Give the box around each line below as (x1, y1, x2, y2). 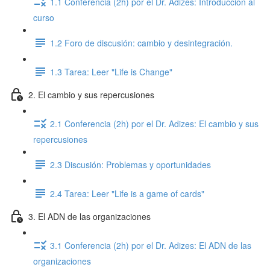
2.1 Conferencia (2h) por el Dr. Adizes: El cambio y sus (50, 117, 259, 130)
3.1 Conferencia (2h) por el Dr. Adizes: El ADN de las (50, 239, 251, 251)
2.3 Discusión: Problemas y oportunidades (50, 158, 211, 171)
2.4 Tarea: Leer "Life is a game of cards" (50, 187, 204, 199)
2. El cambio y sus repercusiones (28, 88, 154, 101)
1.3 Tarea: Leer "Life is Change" (50, 65, 172, 78)
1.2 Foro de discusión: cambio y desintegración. (50, 36, 233, 49)
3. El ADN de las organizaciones (28, 210, 151, 222)
